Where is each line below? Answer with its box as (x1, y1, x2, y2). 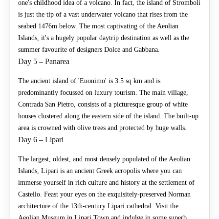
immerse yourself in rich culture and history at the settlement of (18, 179, 195, 187)
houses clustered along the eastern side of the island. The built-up (18, 112, 198, 120)
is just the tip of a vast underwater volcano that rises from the (18, 11, 188, 19)
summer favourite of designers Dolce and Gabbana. (18, 46, 160, 54)
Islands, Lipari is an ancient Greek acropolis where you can (18, 167, 182, 175)
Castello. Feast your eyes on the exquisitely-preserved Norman (18, 191, 191, 198)
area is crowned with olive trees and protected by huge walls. (18, 124, 187, 132)
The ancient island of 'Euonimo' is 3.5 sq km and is (18, 77, 160, 85)
